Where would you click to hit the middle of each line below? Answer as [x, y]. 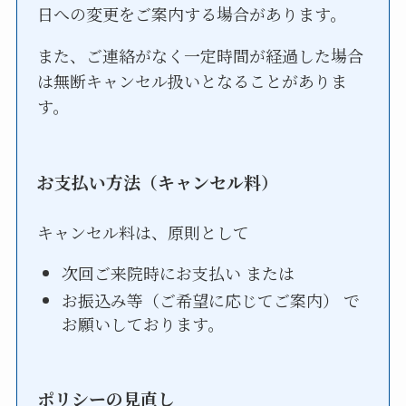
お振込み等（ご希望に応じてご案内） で [211, 300]
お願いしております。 [143, 324]
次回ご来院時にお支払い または [179, 272]
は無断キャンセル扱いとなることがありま [193, 81]
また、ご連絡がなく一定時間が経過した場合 [201, 56]
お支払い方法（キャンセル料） [158, 181]
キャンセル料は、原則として [144, 232]
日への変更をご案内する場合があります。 [192, 14]
